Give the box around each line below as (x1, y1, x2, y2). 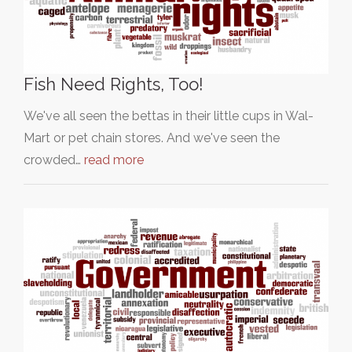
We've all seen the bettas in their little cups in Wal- (24, 108, 313, 123)
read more (84, 152, 144, 167)
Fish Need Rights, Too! (24, 74, 203, 94)
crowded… (24, 152, 84, 167)
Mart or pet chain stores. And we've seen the (24, 130, 280, 145)
